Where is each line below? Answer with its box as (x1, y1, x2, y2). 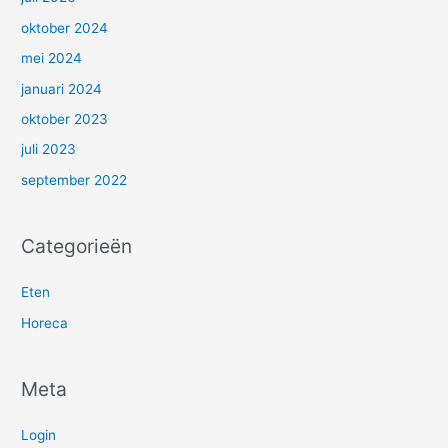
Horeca (21, 314, 69, 331)
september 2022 (21, 171, 128, 188)
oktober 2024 (21, 19, 109, 36)
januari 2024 (21, 80, 103, 97)
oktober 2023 (21, 110, 109, 127)
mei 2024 (21, 50, 83, 67)
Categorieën (21, 234, 133, 259)
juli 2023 (21, 141, 77, 158)
